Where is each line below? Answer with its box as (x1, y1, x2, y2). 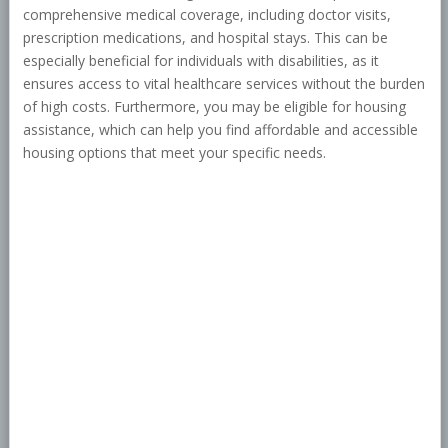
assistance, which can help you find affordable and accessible (22, 120, 418, 140)
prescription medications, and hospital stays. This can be (22, 28, 388, 48)
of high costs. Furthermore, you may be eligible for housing (22, 97, 406, 117)
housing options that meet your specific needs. (22, 143, 326, 163)
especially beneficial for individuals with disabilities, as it (22, 51, 379, 71)
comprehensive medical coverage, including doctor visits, (22, 5, 391, 25)
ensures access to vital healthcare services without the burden (22, 74, 425, 94)
